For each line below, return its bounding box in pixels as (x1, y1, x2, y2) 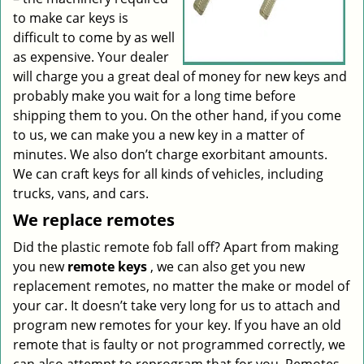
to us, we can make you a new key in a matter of (13, 126, 304, 144)
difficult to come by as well (13, 28, 175, 46)
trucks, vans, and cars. (13, 184, 149, 202)
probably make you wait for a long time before (13, 87, 296, 105)
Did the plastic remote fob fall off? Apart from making (13, 238, 339, 256)
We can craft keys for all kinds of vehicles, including (13, 165, 323, 183)
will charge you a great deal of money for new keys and (13, 67, 347, 85)
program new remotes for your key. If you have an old (13, 316, 341, 334)
